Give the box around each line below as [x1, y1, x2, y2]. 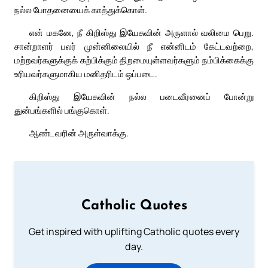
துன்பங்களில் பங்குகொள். [14, 104, 109, 117]
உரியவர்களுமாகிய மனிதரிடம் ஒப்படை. [14, 68, 157, 80]
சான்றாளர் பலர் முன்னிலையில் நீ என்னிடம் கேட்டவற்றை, [14, 40, 254, 53]
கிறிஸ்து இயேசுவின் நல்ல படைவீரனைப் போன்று [29, 90, 254, 103]
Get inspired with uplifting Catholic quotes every [29, 225, 239, 239]
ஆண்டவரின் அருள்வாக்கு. [29, 127, 129, 139]
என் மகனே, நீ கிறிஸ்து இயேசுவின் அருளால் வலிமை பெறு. [29, 26, 254, 39]
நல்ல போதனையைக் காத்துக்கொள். [14, 4, 147, 16]
